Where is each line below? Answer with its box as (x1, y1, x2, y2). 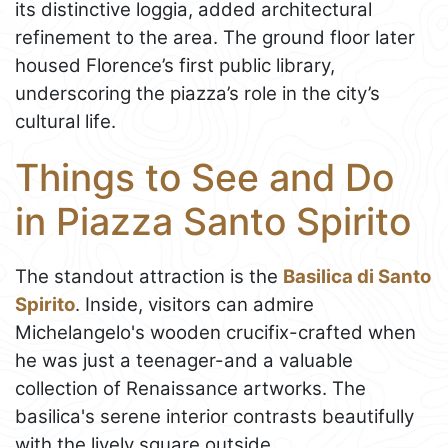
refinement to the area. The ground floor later (15, 25, 415, 49)
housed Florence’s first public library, (15, 53, 335, 77)
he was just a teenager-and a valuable (15, 348, 353, 372)
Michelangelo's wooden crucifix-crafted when (15, 320, 416, 344)
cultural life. (15, 109, 116, 133)
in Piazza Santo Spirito (15, 198, 411, 244)
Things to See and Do (15, 154, 394, 200)
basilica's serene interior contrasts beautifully (15, 404, 414, 428)
